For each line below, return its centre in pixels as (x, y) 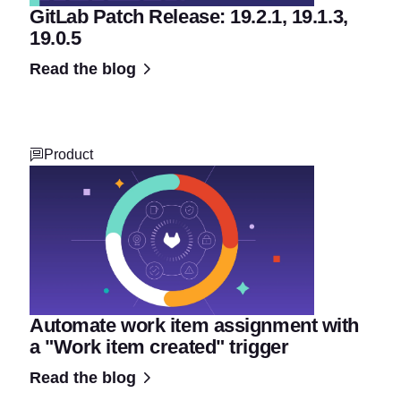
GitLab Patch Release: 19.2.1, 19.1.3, (189, 17)
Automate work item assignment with (195, 325)
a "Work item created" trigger (159, 346)
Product (68, 155)
